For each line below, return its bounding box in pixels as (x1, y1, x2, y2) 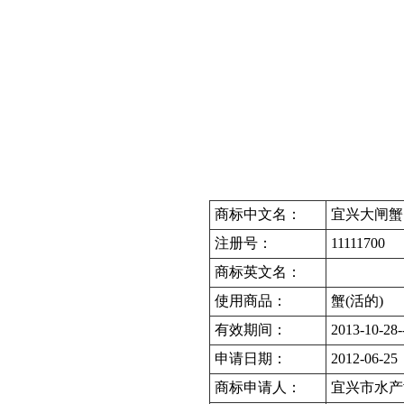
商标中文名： (215, 207, 301, 222)
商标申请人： (215, 380, 301, 395)
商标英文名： (215, 264, 301, 280)
